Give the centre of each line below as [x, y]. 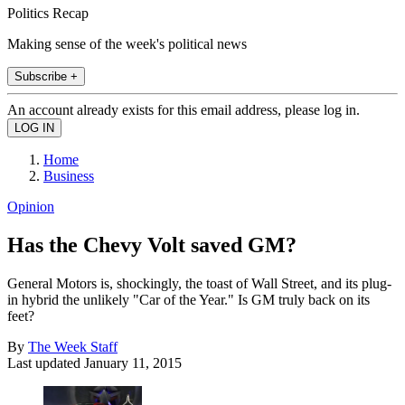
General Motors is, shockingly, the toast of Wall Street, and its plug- [199, 283]
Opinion [31, 206]
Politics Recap [48, 13]
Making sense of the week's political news [127, 43]
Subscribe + [46, 76]
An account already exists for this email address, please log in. [184, 109]
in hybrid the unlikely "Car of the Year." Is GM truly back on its [188, 299]
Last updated [46, 363]
